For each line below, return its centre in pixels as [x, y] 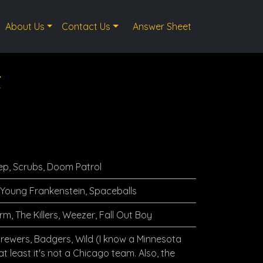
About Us [25, 26]
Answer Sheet [162, 26]
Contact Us [86, 26]
